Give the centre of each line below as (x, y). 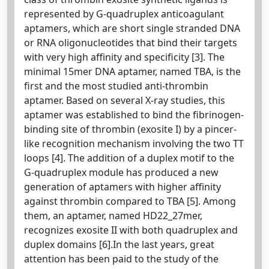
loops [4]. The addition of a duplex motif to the (129, 158)
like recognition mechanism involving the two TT (134, 143)
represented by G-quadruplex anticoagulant (124, 14)
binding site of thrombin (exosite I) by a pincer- (130, 129)
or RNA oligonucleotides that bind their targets (131, 42)
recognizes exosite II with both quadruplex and (131, 230)
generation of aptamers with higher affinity (122, 186)
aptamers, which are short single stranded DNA (132, 28)
